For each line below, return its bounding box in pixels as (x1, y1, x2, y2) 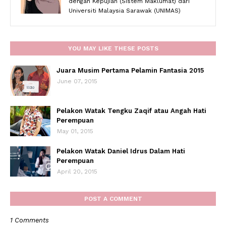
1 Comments (10, 216, 49, 224)
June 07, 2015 (57, 78, 97, 85)
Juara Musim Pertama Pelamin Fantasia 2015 (56, 67, 204, 74)
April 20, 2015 (57, 168, 97, 175)
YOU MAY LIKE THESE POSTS (68, 45, 158, 52)
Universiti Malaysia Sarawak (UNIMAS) (69, 7, 181, 14)
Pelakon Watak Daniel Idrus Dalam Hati (56, 147, 185, 155)
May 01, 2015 (57, 128, 93, 135)
